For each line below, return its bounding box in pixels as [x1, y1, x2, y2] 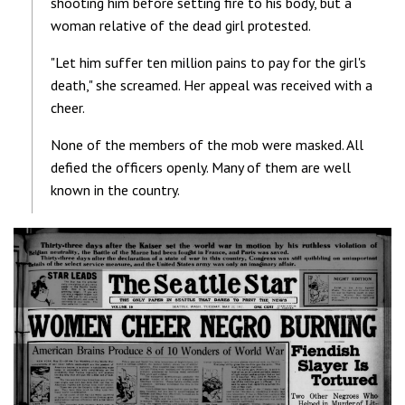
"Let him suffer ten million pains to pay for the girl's [51, 52, 366, 71]
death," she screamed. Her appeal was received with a [51, 75, 372, 94]
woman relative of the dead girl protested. [51, 15, 311, 34]
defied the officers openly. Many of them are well [51, 157, 351, 176]
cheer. [51, 98, 85, 117]
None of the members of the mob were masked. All [51, 135, 363, 154]
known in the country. [51, 180, 180, 199]
